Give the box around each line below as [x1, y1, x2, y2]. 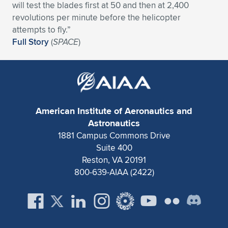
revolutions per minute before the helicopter [12, 11, 181, 23]
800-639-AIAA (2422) [74, 166, 154, 178]
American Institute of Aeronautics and [36, 104, 192, 118]
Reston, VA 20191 [82, 154, 146, 166]
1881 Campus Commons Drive [58, 129, 170, 141]
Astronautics [88, 117, 140, 130]
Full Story [12, 36, 49, 48]
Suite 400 [96, 141, 132, 154]
